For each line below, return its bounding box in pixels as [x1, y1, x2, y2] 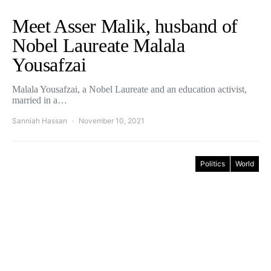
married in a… [12, 95, 67, 105]
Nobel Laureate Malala [12, 34, 185, 56]
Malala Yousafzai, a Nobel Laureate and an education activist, [12, 84, 247, 94]
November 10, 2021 [79, 116, 145, 125]
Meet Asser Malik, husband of [12, 15, 238, 37]
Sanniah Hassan [12, 116, 67, 125]
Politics [200, 159, 225, 168]
